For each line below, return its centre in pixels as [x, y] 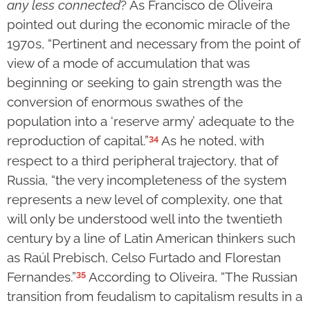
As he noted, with [211, 141]
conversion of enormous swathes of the [125, 102]
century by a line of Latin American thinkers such [151, 238]
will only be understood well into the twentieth [145, 218]
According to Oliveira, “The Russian [192, 277]
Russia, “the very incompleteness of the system [147, 180]
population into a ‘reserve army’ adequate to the [151, 121]
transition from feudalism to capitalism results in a [155, 297]
